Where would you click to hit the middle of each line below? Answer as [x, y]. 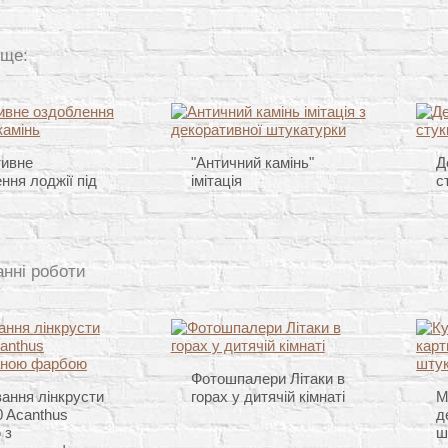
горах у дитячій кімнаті [267, 397]
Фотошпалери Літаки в [267, 379]
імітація [216, 181]
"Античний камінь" [252, 163]
